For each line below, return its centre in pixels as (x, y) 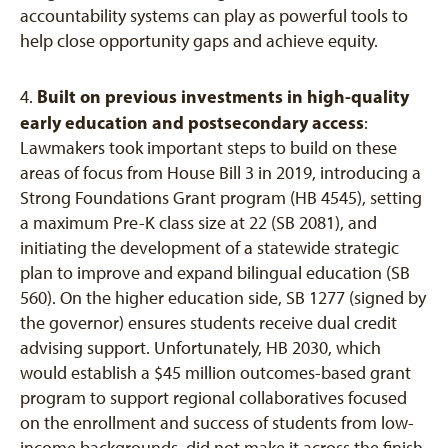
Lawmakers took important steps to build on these (208, 147)
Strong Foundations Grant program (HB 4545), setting (221, 197)
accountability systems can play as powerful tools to (214, 15)
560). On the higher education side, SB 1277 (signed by (223, 297)
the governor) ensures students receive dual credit (208, 322)
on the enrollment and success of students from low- (217, 422)
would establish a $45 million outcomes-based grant (215, 372)
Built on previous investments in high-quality (223, 96)
